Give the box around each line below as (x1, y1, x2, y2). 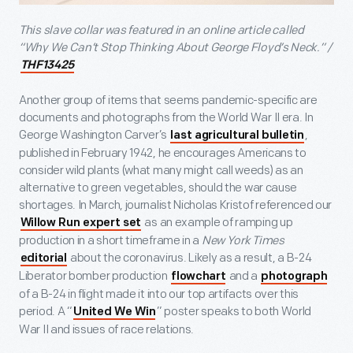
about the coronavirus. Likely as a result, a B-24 (68, 251, 312, 266)
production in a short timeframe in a (19, 233, 202, 249)
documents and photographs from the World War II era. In (19, 110, 314, 126)
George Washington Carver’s (19, 128, 169, 143)
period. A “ (19, 304, 72, 320)
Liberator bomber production (19, 269, 170, 284)
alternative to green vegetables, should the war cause (19, 180, 298, 196)
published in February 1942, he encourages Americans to (19, 146, 307, 162)
